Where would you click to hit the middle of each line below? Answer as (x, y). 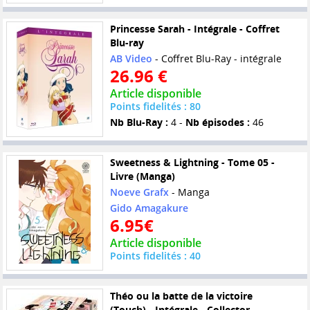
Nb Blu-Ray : (139, 122)
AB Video (131, 59)
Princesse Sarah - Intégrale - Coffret (194, 29)
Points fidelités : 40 (155, 256)
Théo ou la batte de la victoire (181, 296)
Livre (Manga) (142, 176)
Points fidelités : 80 (155, 107)
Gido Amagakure (149, 208)
